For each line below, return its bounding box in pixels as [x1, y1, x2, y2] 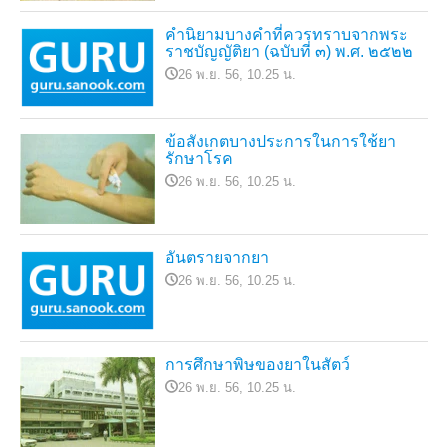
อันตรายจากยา [165, 249, 269, 267]
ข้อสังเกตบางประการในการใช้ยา [165, 133, 396, 151]
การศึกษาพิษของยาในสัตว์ [165, 356, 350, 374]
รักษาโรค [165, 150, 233, 168]
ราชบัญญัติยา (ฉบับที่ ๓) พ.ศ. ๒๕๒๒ [165, 43, 413, 61]
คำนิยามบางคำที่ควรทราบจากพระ [165, 26, 408, 44]
